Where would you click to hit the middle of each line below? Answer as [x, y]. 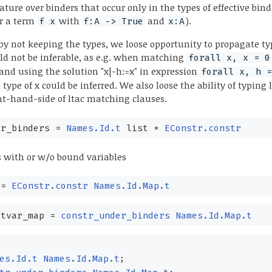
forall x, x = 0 [229, 58]
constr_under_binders [115, 215]
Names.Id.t [93, 128]
